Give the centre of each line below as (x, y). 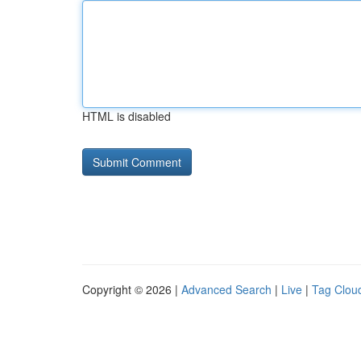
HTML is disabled (127, 116)
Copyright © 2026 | (132, 289)
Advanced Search (226, 289)
